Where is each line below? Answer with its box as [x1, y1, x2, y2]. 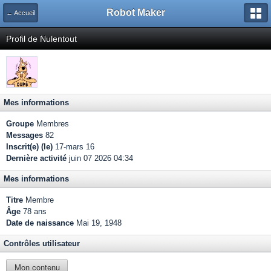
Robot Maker [106, 7, 165, 18]
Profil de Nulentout [6, 34, 77, 44]
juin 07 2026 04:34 [67, 154, 133, 163]
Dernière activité [6, 154, 67, 163]
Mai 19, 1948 [76, 218, 122, 227]
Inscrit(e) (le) [6, 142, 53, 151]
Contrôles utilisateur [4, 239, 80, 248]
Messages [6, 131, 43, 140]
